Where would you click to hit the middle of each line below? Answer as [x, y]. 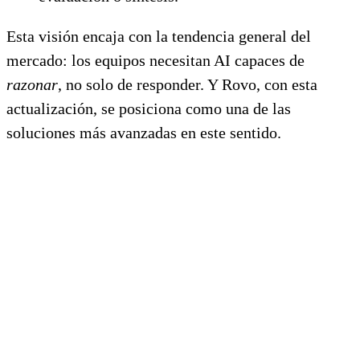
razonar [32, 84]
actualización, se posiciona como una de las [149, 108]
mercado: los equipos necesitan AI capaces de [155, 60]
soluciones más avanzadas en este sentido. [144, 132]
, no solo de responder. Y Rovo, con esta [188, 84]
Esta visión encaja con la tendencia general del [159, 36]
